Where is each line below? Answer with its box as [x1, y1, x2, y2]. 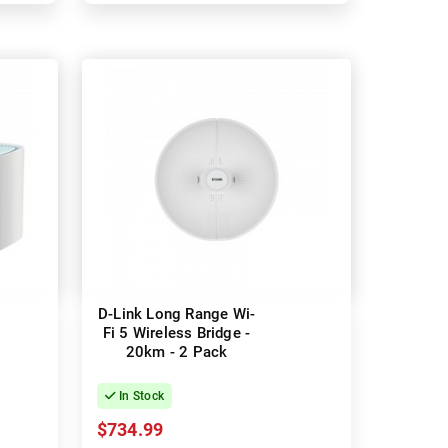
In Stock [115, 389, 165, 404]
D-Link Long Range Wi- [97, 305, 256, 324]
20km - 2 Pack [125, 343, 228, 362]
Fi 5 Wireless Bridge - [102, 324, 251, 343]
